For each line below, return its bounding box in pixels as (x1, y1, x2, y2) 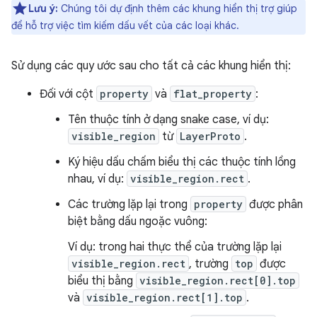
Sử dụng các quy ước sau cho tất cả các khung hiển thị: (11, 59, 291, 73)
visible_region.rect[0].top (139, 274, 296, 287)
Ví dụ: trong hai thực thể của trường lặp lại (68, 240, 282, 254)
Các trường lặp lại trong (68, 197, 190, 212)
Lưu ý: (28, 2, 58, 15)
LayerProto (180, 129, 241, 143)
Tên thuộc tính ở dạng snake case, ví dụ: (68, 113, 269, 127)
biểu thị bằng (68, 274, 136, 288)
